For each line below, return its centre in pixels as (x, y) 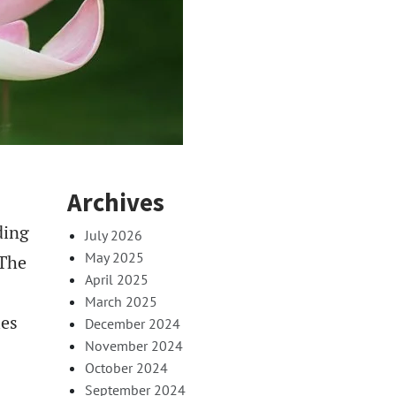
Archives (116, 202)
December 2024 (133, 323)
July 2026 (114, 235)
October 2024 (126, 367)
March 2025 (121, 301)
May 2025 (114, 257)
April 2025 (117, 279)
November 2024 (134, 345)
